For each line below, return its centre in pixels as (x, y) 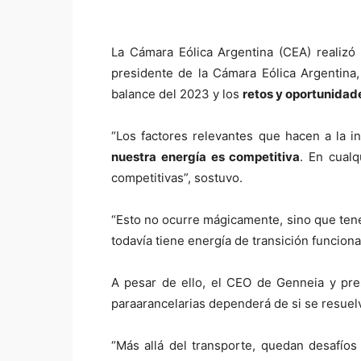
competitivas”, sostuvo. (177, 178)
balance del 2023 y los (177, 94)
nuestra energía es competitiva (206, 157)
